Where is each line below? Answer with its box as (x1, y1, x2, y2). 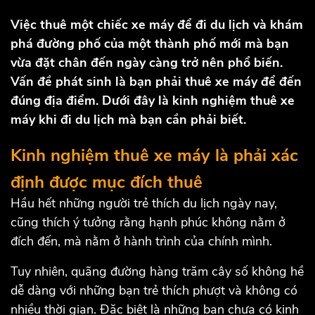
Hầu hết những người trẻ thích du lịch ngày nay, (11, 195, 277, 212)
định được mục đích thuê (11, 171, 202, 194)
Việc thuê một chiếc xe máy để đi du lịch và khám (11, 16, 303, 34)
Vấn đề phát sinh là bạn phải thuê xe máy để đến (11, 73, 302, 91)
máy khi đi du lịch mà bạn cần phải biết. (11, 111, 246, 129)
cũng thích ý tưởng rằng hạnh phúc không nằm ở (11, 214, 285, 231)
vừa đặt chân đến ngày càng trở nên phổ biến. (11, 54, 283, 72)
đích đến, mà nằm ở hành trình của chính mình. (11, 233, 272, 250)
